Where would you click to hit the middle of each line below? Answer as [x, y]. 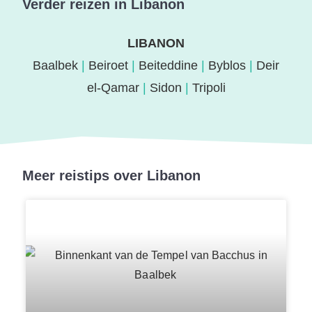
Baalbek [55, 66]
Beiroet [108, 66]
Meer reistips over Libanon [112, 176]
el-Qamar [113, 88]
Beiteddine [168, 66]
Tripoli [209, 88]
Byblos [227, 66]
